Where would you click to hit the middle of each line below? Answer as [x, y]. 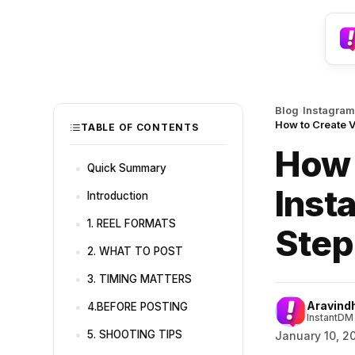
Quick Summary [127, 168]
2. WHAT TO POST [136, 251]
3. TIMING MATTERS [140, 279]
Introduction [118, 196]
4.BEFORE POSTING [138, 307]
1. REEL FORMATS [132, 223]
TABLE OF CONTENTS [140, 127]
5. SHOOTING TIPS [135, 334]
